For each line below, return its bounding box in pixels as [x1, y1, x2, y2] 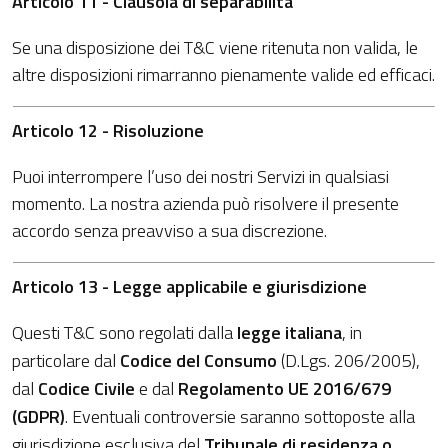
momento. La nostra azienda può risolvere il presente [12, 190, 399, 217]
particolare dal [12, 347, 120, 374]
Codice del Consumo [120, 347, 277, 374]
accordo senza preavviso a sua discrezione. [12, 217, 327, 244]
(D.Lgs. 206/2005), [277, 347, 420, 374]
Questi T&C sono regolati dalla [12, 319, 237, 346]
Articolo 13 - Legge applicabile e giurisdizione [12, 273, 367, 300]
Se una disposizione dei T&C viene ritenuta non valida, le [12, 34, 418, 61]
